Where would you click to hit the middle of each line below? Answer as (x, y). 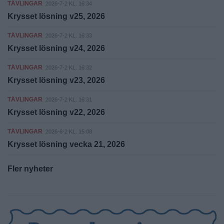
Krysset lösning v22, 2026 (56, 112)
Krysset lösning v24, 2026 (56, 48)
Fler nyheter (30, 168)
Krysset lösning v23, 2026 (56, 80)
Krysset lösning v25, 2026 (56, 16)
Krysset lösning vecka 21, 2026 (66, 144)
